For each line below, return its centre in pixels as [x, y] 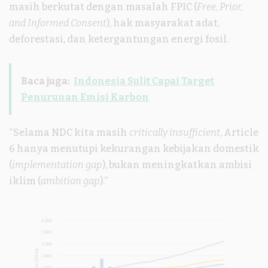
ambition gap [70, 181]
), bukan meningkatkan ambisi [177, 165]
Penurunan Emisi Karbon [85, 98]
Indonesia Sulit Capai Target [144, 81]
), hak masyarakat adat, [163, 23]
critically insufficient [175, 133]
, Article [239, 133]
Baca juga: [46, 81]
